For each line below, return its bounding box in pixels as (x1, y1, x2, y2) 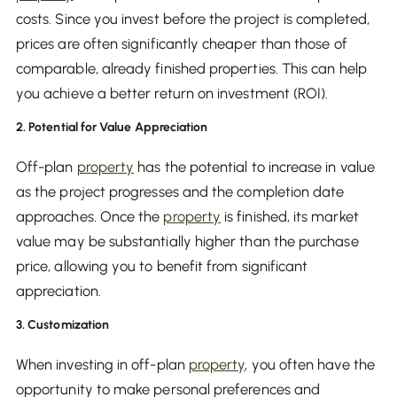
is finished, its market (221, 207, 359, 225)
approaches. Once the (16, 207, 164, 225)
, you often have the (245, 355, 375, 373)
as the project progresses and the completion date (16, 183, 345, 200)
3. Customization (16, 317, 110, 332)
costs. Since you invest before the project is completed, (16, 10, 370, 27)
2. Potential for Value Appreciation (16, 120, 208, 135)
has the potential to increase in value (134, 158, 375, 175)
